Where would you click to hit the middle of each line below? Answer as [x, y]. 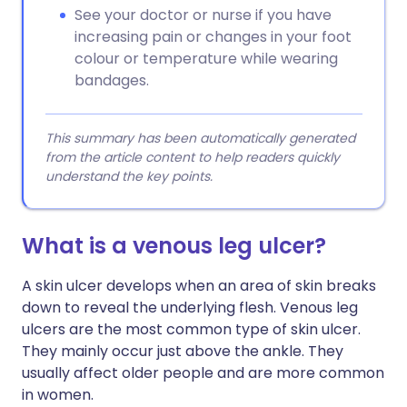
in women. [58, 395]
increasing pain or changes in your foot [213, 37]
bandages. [112, 80]
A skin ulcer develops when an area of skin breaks [199, 286]
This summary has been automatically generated [200, 138]
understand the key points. [129, 176]
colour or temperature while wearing [206, 59]
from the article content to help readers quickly [193, 157]
